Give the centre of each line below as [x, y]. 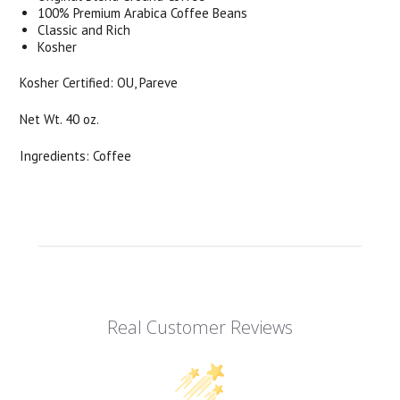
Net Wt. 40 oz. [60, 119]
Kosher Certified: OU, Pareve [99, 83]
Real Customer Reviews [200, 327]
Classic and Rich [84, 30]
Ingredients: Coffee [76, 156]
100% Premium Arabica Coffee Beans [143, 13]
